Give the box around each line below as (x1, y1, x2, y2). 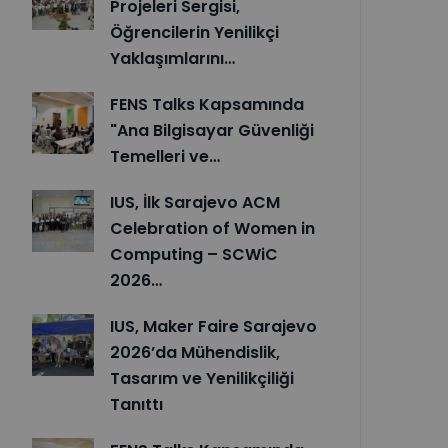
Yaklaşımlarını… (110, 47, 235, 71)
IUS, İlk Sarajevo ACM (110, 191, 280, 215)
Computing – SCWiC (110, 243, 278, 267)
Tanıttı (110, 393, 163, 417)
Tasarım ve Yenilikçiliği (110, 367, 294, 391)
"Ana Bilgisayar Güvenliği (110, 119, 314, 143)
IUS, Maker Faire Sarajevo (110, 315, 317, 339)
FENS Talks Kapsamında (110, 93, 304, 117)
